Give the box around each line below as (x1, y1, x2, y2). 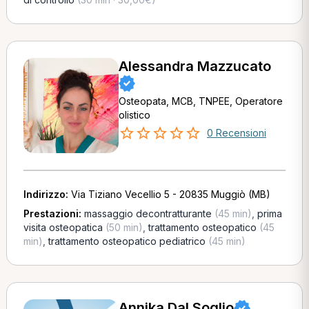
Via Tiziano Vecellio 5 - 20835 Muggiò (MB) (70, 188, 270, 200)
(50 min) (102, 221, 143, 233)
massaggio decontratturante (83, 208, 212, 219)
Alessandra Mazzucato (118, 58, 271, 74)
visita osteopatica (23, 221, 103, 233)
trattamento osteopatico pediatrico (48, 235, 206, 247)
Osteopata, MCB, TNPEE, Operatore (118, 95, 283, 107)
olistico (118, 109, 150, 121)
